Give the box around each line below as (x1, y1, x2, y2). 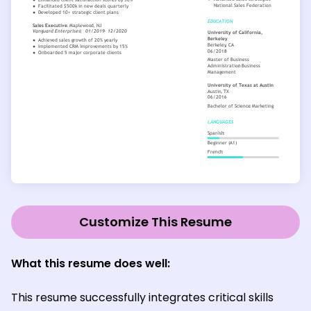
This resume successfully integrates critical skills (11, 289, 274, 306)
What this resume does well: (11, 255, 170, 272)
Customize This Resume (79, 213, 232, 231)
